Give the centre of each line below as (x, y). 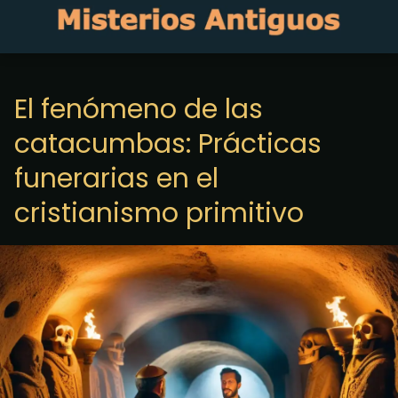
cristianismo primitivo (159, 213)
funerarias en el (116, 179)
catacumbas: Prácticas (168, 144)
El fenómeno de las (139, 109)
